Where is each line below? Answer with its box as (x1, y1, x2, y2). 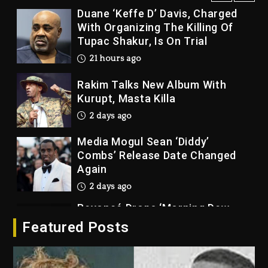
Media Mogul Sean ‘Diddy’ (77, 135, 209, 148)
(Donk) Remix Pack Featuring (77, 215, 228, 228)
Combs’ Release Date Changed (77, 148, 237, 162)
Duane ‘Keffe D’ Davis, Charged (77, 7, 238, 20)
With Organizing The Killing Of (77, 20, 234, 33)
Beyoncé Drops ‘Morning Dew (77, 201, 230, 214)
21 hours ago (87, 53, 142, 63)
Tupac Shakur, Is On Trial (77, 34, 208, 47)
